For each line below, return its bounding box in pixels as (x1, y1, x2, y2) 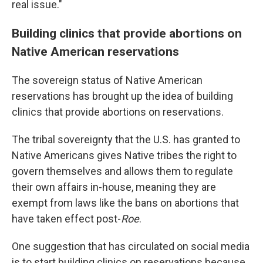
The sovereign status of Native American (12, 74, 203, 87)
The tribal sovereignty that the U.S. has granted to (12, 133, 240, 146)
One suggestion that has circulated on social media (12, 240, 249, 253)
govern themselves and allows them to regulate (12, 165, 233, 178)
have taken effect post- (12, 213, 121, 225)
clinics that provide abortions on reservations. (12, 106, 224, 119)
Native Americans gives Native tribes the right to (12, 149, 237, 162)
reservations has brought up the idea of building (12, 90, 233, 103)
